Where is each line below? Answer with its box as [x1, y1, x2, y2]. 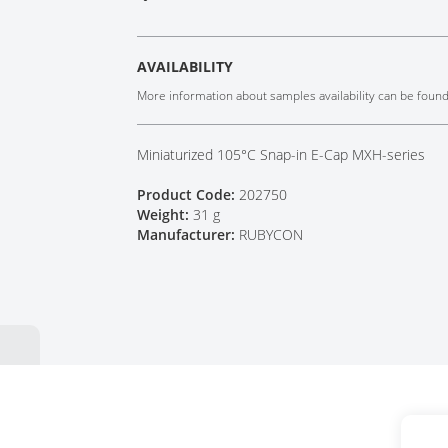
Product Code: [137, 185, 240, 204]
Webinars [130, 35, 189, 54]
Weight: [137, 205, 194, 224]
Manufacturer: [137, 225, 240, 244]
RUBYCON [239, 225, 304, 244]
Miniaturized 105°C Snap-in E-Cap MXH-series [137, 145, 426, 164]
